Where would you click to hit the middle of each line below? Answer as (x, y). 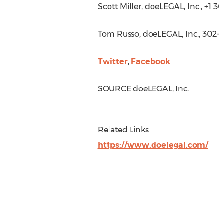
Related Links (123, 130)
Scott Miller (119, 7)
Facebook (150, 61)
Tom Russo (118, 34)
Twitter (112, 61)
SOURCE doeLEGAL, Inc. (143, 89)
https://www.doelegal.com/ (153, 145)
